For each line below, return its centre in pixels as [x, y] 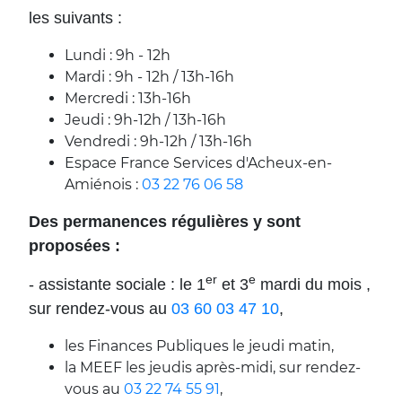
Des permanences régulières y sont [165, 221]
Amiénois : [103, 184]
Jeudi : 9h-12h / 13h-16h [145, 119]
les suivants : [75, 17]
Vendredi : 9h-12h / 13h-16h [158, 141]
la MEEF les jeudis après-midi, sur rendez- [213, 367]
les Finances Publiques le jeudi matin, [199, 345]
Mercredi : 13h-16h [128, 98]
